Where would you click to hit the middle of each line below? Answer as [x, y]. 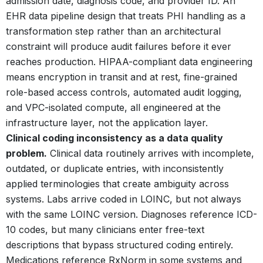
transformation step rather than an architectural [113, 31]
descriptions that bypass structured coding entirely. [119, 245]
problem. [26, 153]
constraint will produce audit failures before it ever [119, 46]
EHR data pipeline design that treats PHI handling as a [126, 16]
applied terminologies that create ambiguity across [117, 183]
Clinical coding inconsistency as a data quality [114, 138]
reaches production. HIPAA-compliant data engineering [129, 61]
